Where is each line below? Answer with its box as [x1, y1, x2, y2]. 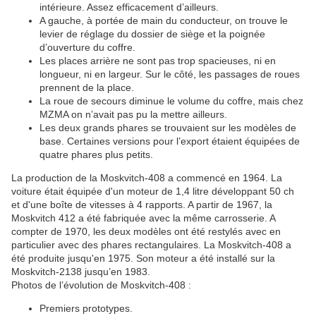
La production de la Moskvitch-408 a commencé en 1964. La [11, 172, 282, 184]
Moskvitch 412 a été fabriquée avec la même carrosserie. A [11, 212, 275, 224]
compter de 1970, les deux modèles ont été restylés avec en [11, 226, 281, 238]
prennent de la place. [39, 82, 134, 94]
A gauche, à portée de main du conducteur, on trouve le [39, 15, 288, 27]
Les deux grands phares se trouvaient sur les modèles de [39, 122, 296, 134]
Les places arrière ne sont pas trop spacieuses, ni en [39, 55, 276, 67]
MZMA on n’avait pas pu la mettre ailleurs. [39, 109, 227, 121]
